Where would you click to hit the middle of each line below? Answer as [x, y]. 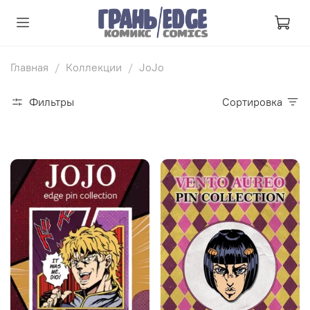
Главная [29, 67]
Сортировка [256, 101]
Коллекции [94, 67]
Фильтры [52, 101]
